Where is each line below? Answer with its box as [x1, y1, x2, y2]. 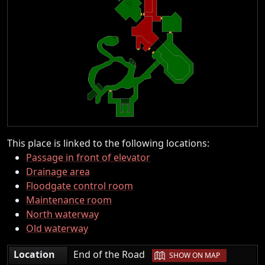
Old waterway [26, 221, 88, 235]
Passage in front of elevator [26, 150, 150, 164]
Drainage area [26, 164, 90, 178]
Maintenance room [26, 193, 112, 206]
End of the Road [73, 247, 152, 261]
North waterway [26, 207, 99, 221]
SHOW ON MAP [169, 250, 220, 261]
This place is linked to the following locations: [7, 136, 209, 150]
